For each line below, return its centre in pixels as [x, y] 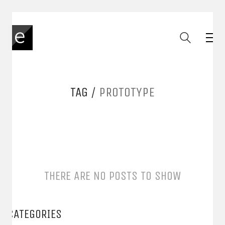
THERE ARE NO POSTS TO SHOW [113, 176]
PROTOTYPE [127, 92]
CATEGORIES [35, 214]
